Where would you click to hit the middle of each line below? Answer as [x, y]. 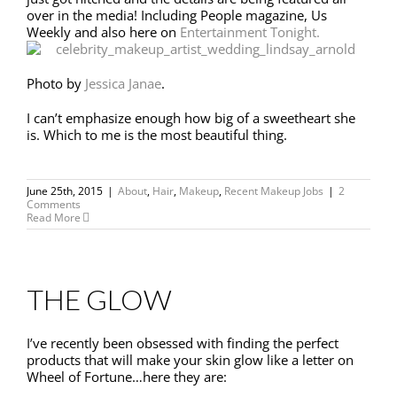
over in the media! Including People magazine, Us [177, 16]
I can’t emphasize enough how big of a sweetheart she [191, 118]
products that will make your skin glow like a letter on [190, 360]
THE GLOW [99, 300]
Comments [54, 205]
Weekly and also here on [103, 32]
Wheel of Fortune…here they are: [127, 377]
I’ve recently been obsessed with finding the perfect [183, 343]
